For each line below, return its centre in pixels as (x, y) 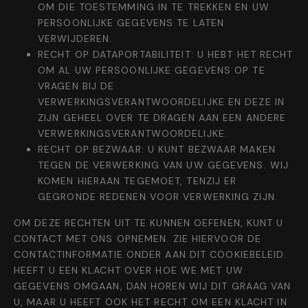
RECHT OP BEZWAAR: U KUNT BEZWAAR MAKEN (157, 150)
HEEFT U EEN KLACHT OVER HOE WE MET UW (129, 271)
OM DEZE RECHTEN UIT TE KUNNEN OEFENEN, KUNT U (149, 223)
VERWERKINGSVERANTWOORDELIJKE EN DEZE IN (161, 102)
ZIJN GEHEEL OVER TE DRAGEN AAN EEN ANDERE (162, 118)
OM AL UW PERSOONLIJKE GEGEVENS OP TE (152, 70)
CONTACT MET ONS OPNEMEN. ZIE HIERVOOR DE (138, 239)
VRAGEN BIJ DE (76, 86)
